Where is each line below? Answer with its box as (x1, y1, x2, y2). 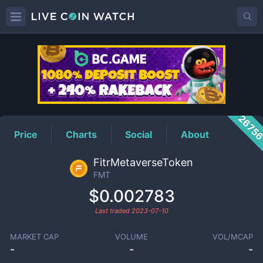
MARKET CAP (9, 232, 59, 241)
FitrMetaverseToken (93, 156, 193, 168)
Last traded (95, 207, 131, 215)
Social (125, 128, 153, 140)
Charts (66, 128, 97, 140)
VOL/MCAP (213, 232, 254, 241)
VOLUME (114, 232, 148, 241)
